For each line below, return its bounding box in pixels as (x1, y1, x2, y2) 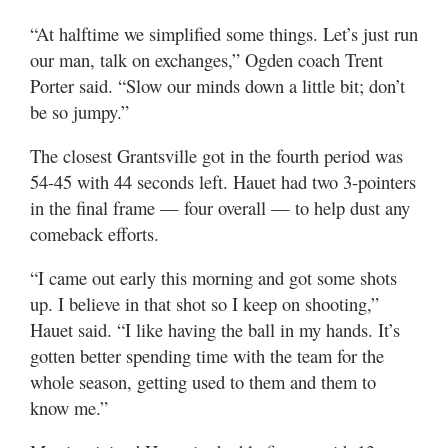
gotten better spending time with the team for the (30, 343, 384, 368)
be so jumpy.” (30, 99, 129, 124)
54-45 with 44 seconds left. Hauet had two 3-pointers (30, 169, 416, 194)
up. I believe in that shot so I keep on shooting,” (30, 291, 379, 316)
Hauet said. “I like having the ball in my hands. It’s (30, 317, 400, 342)
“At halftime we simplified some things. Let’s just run (30, 21, 418, 46)
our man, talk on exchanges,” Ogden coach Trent (30, 47, 383, 72)
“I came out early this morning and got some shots (30, 265, 397, 290)
